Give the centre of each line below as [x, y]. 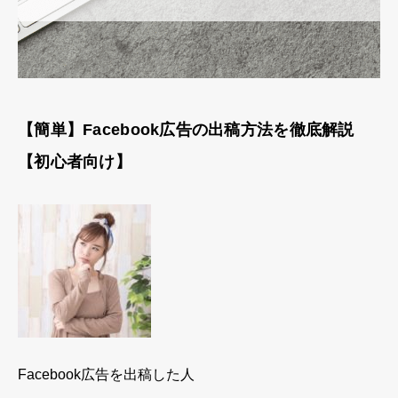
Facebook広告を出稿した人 [106, 374]
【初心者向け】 [75, 161]
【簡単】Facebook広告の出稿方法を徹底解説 [186, 129]
